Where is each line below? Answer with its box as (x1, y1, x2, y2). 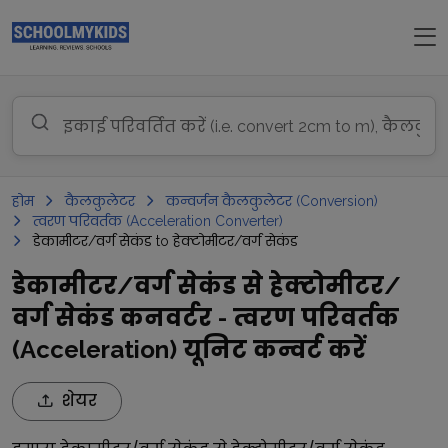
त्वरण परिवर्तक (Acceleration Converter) (33, 213, 283, 229)
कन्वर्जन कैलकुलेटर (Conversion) (166, 193, 378, 209)
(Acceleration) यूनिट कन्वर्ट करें (12, 335, 366, 364)
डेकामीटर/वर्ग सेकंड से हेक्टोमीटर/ (12, 271, 401, 300)
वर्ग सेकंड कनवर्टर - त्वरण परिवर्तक (12, 303, 399, 332)
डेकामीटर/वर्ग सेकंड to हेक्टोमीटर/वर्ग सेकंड (33, 233, 298, 249)
